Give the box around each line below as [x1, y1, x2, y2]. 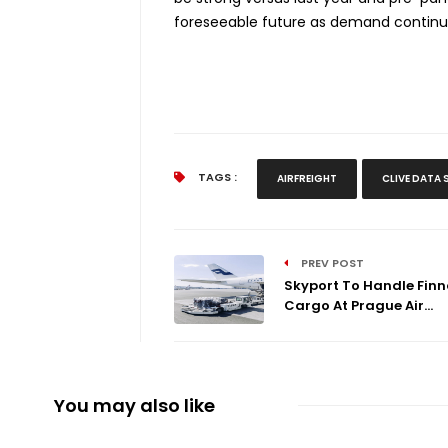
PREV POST [297, 254, 364, 271]
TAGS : [194, 168, 237, 185]
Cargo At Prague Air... [283, 295, 433, 315]
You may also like [53, 392, 215, 418]
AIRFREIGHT [276, 170, 337, 186]
